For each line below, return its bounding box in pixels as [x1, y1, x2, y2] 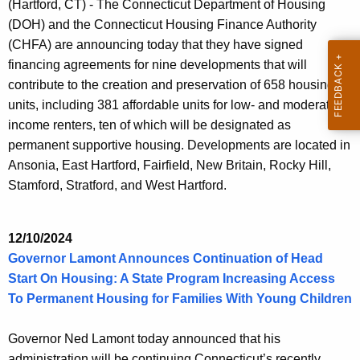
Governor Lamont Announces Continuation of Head [8, 252, 323, 266]
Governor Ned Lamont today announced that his [8, 332, 280, 346]
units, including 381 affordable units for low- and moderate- [8, 98, 341, 112]
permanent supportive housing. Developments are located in [8, 138, 350, 153]
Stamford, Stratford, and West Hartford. [8, 178, 227, 193]
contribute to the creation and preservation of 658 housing [8, 78, 334, 92]
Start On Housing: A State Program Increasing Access [8, 272, 335, 286]
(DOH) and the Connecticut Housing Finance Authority [8, 18, 317, 32]
